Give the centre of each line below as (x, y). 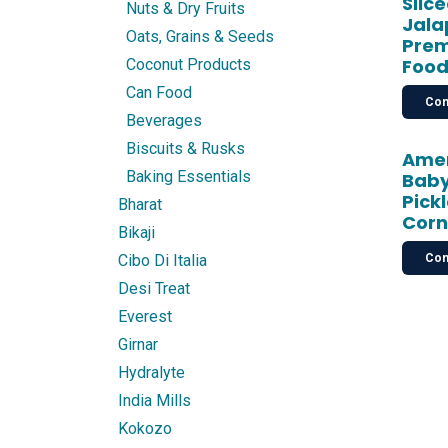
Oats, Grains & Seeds (200, 36)
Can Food (159, 92)
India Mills (154, 400)
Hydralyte (151, 372)
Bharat (140, 204)
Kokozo (145, 428)
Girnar (138, 344)
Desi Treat (154, 288)
